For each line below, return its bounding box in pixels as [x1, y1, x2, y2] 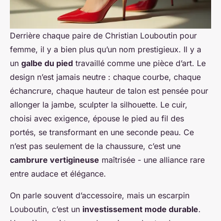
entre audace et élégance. [10, 169, 106, 179]
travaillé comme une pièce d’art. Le [73, 58, 206, 69]
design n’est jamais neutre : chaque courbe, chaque [10, 72, 201, 82]
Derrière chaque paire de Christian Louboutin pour [10, 31, 197, 41]
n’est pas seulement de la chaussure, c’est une [10, 141, 181, 151]
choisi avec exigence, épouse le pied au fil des [10, 113, 184, 124]
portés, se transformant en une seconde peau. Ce [10, 127, 194, 138]
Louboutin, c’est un [10, 204, 82, 215]
